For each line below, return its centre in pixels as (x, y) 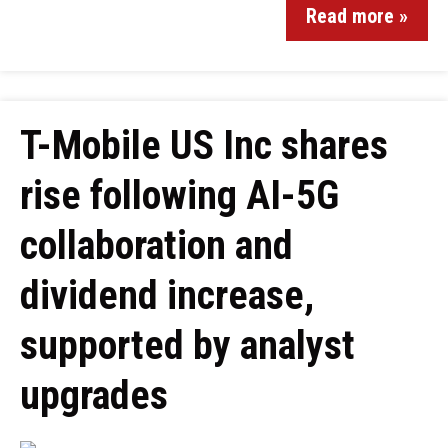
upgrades (94, 395)
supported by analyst (187, 345)
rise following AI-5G (179, 195)
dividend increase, (167, 295)
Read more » (357, 16)
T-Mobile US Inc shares (204, 145)
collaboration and (156, 245)
